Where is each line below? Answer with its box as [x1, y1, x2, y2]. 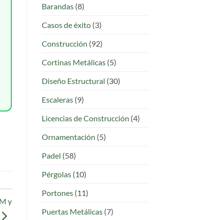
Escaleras [41, 94, 73, 104]
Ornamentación [41, 132, 95, 141]
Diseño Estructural [41, 76, 105, 85]
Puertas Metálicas [41, 206, 103, 216]
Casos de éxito [41, 20, 91, 29]
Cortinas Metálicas [41, 57, 106, 67]
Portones [41, 188, 73, 197]
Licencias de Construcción [41, 113, 129, 123]
